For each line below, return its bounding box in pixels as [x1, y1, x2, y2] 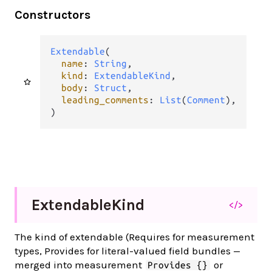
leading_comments [61, 94, 149, 105]
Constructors [15, 8, 90, 22]
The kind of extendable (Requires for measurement [15, 230, 254, 243]
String [93, 58, 127, 69]
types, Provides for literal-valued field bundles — [15, 244, 240, 257]
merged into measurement [15, 258, 144, 271]
